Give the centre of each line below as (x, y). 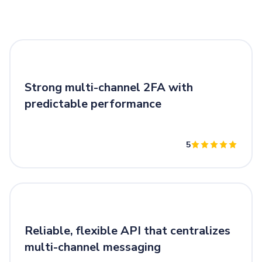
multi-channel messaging (93, 247)
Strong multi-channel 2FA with (109, 88)
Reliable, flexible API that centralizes (127, 231)
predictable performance (93, 104)
